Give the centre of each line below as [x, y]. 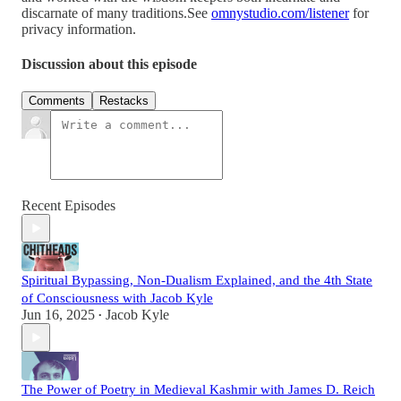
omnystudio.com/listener [280, 13]
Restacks [124, 101]
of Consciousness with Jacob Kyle [117, 299]
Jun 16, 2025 [58, 315]
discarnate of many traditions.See [116, 13]
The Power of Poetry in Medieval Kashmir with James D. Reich [198, 390]
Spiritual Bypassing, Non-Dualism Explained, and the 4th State [197, 281]
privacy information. [79, 29]
